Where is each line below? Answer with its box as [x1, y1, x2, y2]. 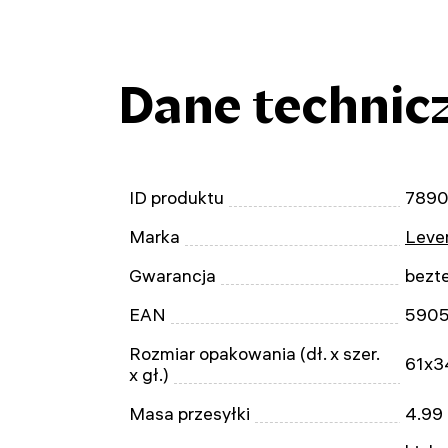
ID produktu [129, 187, 224, 208]
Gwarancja [129, 265, 216, 286]
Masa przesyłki [129, 403, 250, 424]
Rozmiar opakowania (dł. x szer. [129, 343, 380, 364]
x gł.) [129, 364, 169, 385]
